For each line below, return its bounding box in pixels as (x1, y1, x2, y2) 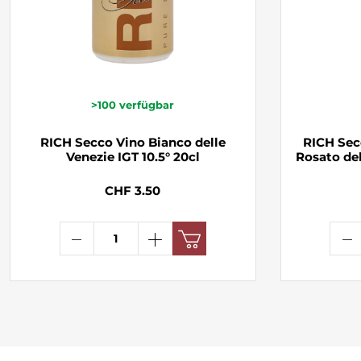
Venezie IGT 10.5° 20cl (65, 148, 200, 164)
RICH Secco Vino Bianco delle (39, 134, 226, 150)
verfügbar (119, 98, 175, 111)
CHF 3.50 (105, 182, 161, 198)
